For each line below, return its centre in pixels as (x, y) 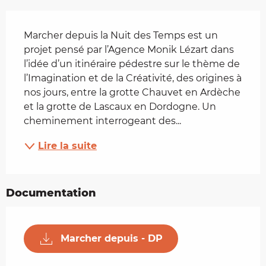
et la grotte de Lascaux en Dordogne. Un (120, 106)
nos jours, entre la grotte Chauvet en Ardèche (132, 92)
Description (43, 19)
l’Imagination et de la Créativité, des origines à (133, 78)
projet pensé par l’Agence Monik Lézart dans (129, 49)
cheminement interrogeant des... (102, 121)
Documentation (51, 193)
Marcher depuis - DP (112, 238)
